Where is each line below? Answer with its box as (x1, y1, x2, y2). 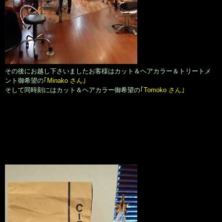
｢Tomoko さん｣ (140, 86, 185, 94)
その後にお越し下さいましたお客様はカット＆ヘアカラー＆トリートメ (5, 67, 211, 75)
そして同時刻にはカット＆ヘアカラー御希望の (5, 86, 140, 94)
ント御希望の (5, 77, 44, 85)
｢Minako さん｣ (44, 77, 86, 85)
